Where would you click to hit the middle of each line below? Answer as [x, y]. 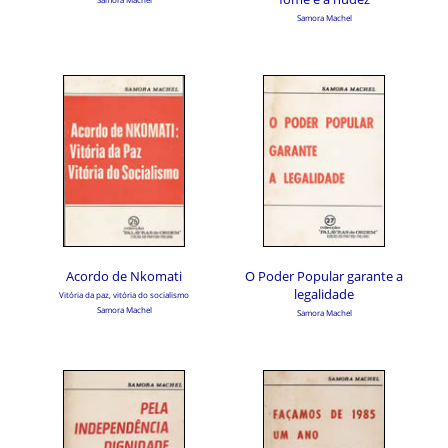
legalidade [324, 294]
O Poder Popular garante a [324, 276]
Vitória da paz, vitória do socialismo [124, 294]
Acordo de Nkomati [124, 276]
